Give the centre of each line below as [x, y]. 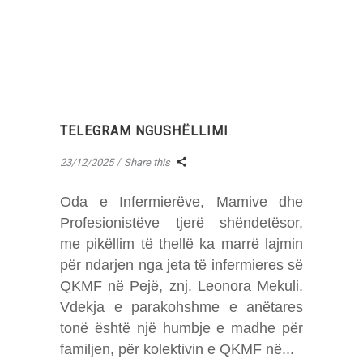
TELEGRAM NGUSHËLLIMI [144, 131]
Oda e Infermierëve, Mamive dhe [181, 201]
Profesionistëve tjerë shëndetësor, [181, 222]
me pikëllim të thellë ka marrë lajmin [181, 243]
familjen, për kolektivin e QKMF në [171, 349]
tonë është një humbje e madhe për [181, 328]
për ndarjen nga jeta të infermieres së [181, 265]
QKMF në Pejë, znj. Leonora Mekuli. [181, 286]
